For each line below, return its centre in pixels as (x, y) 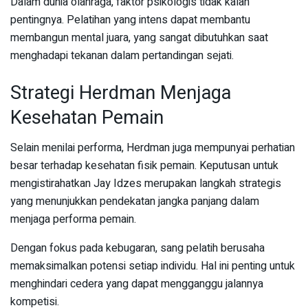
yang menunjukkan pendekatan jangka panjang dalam (135, 202)
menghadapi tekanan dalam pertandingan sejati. (122, 55)
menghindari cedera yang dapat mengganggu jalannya (137, 284)
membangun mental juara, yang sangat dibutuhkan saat (139, 37)
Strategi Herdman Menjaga (121, 92)
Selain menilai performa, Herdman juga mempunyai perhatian (153, 148)
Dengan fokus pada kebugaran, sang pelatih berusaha (137, 249)
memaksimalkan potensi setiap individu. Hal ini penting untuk (153, 266)
